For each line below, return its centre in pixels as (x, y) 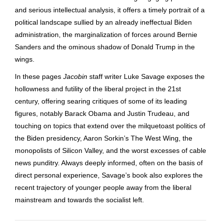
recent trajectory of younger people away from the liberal (103, 187)
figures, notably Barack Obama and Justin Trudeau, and (102, 113)
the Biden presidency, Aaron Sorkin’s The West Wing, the (104, 138)
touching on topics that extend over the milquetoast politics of (110, 126)
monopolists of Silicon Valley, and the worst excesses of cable (110, 150)
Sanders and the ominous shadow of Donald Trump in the (105, 47)
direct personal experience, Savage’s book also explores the (109, 175)
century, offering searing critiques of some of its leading (101, 101)
